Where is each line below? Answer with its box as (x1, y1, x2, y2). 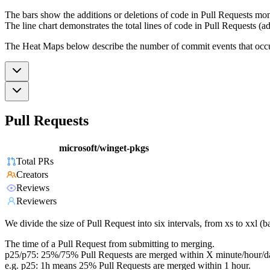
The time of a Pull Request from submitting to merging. (5, 239, 215, 250)
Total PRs (16, 156, 54, 167)
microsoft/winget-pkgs (59, 143, 149, 154)
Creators (16, 169, 48, 180)
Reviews (16, 183, 49, 193)
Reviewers (16, 196, 57, 207)
